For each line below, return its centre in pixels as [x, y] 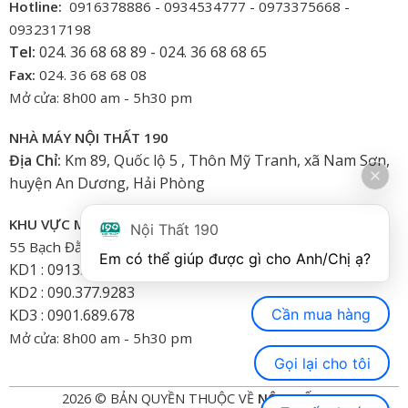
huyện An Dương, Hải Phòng [107, 184]
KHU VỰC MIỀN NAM [75, 224]
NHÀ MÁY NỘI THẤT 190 [88, 138]
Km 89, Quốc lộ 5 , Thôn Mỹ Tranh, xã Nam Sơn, [225, 161]
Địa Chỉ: [35, 161]
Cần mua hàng [321, 314]
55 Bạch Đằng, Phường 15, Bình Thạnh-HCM [156, 247]
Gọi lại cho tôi [322, 363]
